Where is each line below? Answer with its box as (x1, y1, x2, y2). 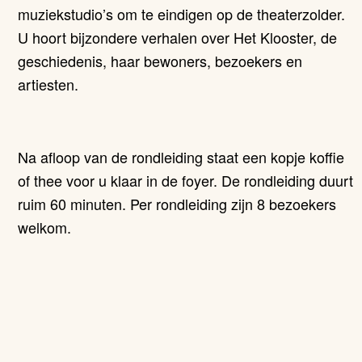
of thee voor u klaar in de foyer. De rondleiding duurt (18, 170, 354, 191)
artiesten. (18, 74, 79, 95)
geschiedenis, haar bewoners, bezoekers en (18, 50, 303, 71)
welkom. (18, 217, 72, 238)
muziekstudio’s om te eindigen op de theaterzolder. (18, 3, 346, 24)
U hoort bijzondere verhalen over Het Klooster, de (18, 27, 338, 48)
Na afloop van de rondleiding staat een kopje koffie (18, 146, 345, 167)
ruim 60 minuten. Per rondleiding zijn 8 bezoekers (18, 193, 337, 214)
